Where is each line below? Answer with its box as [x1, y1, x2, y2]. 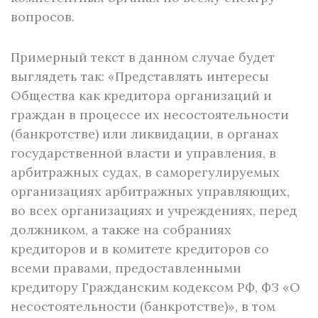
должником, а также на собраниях [11, 221, 231, 238]
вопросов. [11, 9, 75, 25]
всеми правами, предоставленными [11, 260, 241, 276]
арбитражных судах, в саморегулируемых [11, 164, 280, 180]
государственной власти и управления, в [11, 145, 276, 161]
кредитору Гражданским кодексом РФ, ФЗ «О [11, 279, 300, 295]
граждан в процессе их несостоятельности [11, 106, 289, 123]
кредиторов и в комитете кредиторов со [11, 241, 269, 257]
